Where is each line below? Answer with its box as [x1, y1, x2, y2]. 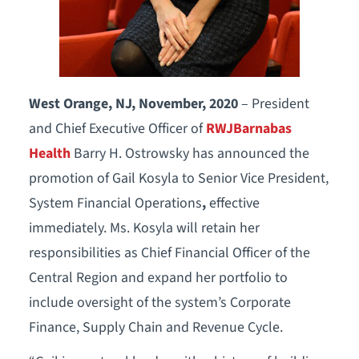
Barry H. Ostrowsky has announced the [70, 143, 309, 164]
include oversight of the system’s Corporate [28, 292, 291, 313]
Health [28, 143, 71, 164]
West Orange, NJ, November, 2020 [28, 94, 238, 115]
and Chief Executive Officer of [28, 119, 206, 139]
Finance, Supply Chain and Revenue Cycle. [28, 317, 283, 338]
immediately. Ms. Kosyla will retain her [28, 218, 260, 239]
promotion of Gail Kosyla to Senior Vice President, [28, 168, 329, 189]
